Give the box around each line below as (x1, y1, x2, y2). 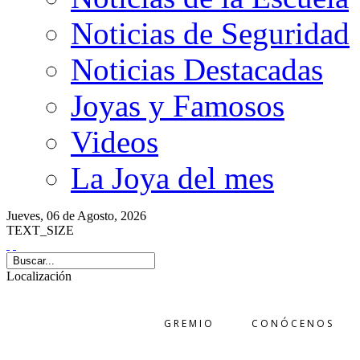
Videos (71, 125, 158, 159)
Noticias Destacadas (71, 52, 323, 87)
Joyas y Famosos (71, 88, 284, 123)
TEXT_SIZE (6, 223, 74, 237)
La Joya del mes (71, 161, 274, 195)
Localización (6, 269, 72, 283)
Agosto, (77, 209, 121, 223)
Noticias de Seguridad (71, 16, 350, 51)
